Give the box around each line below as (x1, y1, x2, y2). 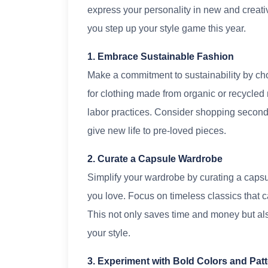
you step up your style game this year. (87, 23, 246, 34)
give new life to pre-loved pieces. (87, 126, 226, 136)
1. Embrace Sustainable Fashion (87, 51, 234, 62)
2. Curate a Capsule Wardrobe (87, 154, 223, 165)
